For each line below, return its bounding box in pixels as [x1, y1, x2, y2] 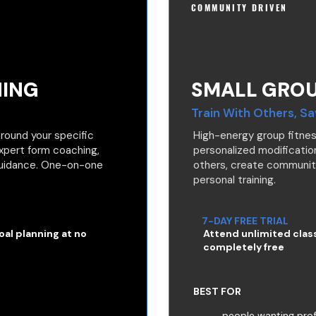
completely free [203, 241, 284, 253]
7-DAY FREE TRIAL [202, 214, 288, 227]
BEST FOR [193, 285, 241, 298]
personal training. [193, 173, 276, 187]
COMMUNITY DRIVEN [191, 1, 288, 13]
